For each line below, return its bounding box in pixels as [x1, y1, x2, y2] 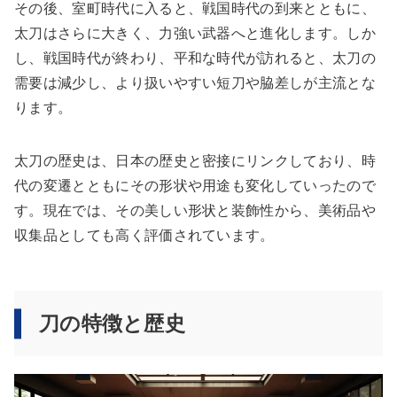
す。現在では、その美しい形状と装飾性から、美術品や [14, 203, 376, 219]
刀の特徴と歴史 [38, 312, 186, 336]
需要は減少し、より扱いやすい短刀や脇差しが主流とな [14, 75, 377, 91]
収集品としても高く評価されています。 [14, 228, 275, 244]
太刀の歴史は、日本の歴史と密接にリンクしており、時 [14, 153, 376, 169]
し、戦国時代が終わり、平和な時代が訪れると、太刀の [14, 51, 376, 66]
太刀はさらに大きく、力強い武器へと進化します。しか [14, 26, 376, 42]
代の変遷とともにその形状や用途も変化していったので [14, 178, 376, 194]
